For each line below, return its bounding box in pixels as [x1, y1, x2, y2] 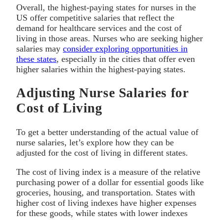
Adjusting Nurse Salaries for [16, 85, 189, 101]
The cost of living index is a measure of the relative [16, 166, 200, 177]
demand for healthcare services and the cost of [16, 23, 182, 33]
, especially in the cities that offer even [56, 54, 195, 64]
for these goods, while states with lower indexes [16, 208, 188, 218]
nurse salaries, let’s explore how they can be [16, 137, 174, 147]
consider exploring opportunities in [63, 43, 188, 54]
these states [16, 54, 56, 64]
